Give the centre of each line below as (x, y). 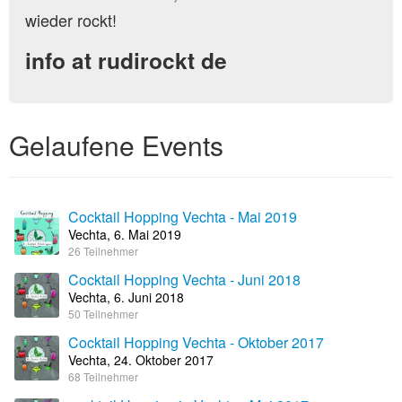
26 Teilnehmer (103, 251)
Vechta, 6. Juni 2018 (126, 297)
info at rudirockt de (126, 60)
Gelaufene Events (116, 145)
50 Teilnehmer (103, 314)
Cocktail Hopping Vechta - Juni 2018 (184, 280)
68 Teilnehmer (103, 376)
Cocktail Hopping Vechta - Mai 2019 (183, 217)
